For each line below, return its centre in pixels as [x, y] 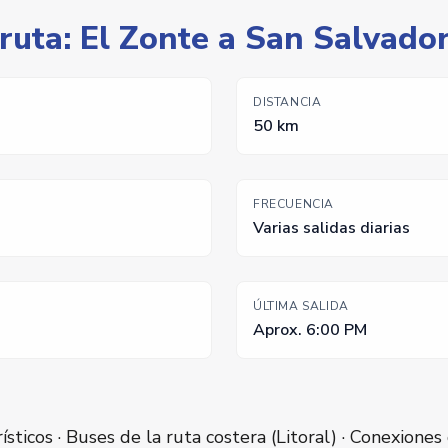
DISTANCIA [287, 102]
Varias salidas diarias [331, 228]
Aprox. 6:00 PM [310, 330]
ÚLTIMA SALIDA [301, 306]
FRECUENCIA [293, 204]
